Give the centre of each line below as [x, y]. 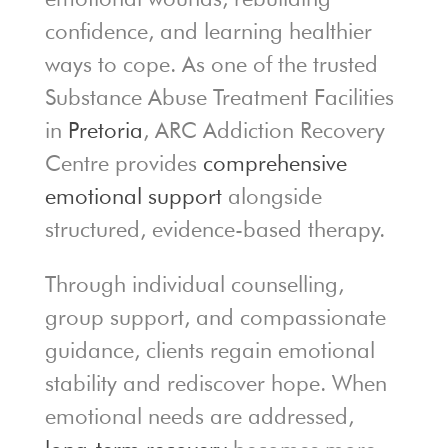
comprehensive [274, 163]
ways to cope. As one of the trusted [211, 64]
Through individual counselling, [194, 284]
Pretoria [105, 130]
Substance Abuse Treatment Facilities [219, 97]
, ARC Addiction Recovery [263, 130]
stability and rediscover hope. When [215, 383]
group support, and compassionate [215, 317]
